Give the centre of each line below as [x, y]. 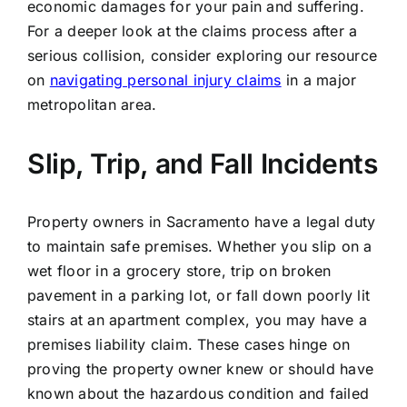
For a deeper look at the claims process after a [192, 31]
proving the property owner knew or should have [200, 369]
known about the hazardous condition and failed [198, 394]
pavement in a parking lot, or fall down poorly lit [198, 296]
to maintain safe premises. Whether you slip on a [199, 247]
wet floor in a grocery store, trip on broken [179, 271]
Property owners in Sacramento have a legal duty [201, 222]
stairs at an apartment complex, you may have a [197, 320]
